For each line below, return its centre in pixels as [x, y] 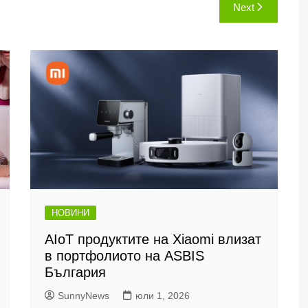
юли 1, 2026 [163, 296]
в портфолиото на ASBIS [124, 256]
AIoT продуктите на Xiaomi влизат [153, 239]
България [75, 272]
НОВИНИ [70, 213]
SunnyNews [84, 296]
